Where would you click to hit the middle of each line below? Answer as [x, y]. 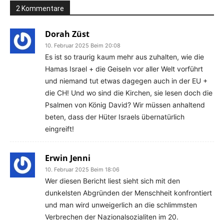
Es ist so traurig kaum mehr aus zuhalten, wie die [124, 56]
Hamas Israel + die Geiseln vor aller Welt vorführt [124, 68]
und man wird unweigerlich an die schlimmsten [121, 204]
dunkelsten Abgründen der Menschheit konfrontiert [128, 192]
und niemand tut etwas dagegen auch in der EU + [126, 80]
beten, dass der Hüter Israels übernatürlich [115, 116]
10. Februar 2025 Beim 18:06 [82, 169]
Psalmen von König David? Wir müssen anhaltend [125, 104]
